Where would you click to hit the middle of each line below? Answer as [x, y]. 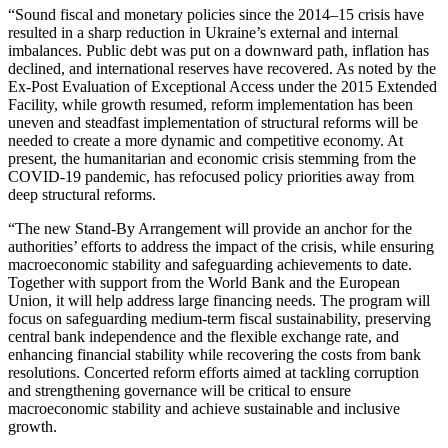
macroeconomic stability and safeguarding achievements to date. [210, 265]
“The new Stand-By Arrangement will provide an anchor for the [210, 229]
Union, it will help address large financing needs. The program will [219, 301]
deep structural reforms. [82, 195]
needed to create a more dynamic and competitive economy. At [205, 141]
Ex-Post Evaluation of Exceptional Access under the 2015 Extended [222, 87]
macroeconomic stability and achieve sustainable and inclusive [204, 409]
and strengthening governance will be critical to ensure [179, 391]
